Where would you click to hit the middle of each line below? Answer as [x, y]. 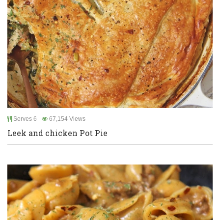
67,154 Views [67, 119]
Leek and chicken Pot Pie [57, 133]
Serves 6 [24, 119]
